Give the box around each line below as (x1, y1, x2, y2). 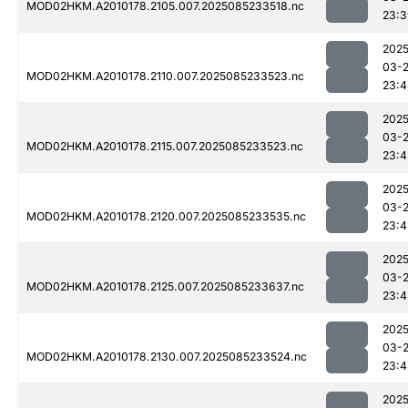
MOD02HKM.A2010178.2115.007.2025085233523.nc (26, 139, 303, 154)
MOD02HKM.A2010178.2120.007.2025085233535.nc (26, 209, 306, 224)
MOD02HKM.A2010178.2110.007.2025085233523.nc (26, 69, 304, 84)
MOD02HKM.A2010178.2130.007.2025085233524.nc (26, 350, 307, 364)
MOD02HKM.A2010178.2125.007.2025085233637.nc (26, 280, 304, 294)
